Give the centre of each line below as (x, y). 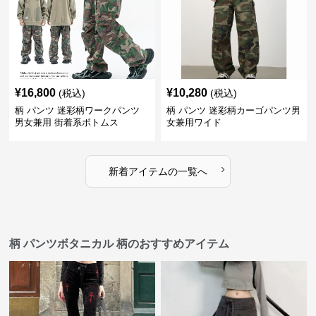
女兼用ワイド (194, 122)
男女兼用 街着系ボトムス (67, 122)
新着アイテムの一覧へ (158, 171)
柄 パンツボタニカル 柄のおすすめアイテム (120, 244)
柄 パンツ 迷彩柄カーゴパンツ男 (233, 110)
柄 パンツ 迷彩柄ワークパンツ (78, 110)
